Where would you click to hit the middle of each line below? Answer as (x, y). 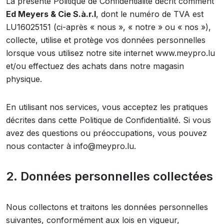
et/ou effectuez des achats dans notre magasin (95, 66)
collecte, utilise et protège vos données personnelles (106, 40)
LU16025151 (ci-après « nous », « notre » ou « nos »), (108, 27)
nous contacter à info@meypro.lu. (71, 146)
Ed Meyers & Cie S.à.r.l (51, 14)
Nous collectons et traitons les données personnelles (107, 207)
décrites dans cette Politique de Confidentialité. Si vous (108, 120)
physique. (24, 79)
